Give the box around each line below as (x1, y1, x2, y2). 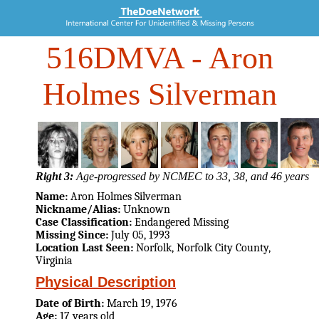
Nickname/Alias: (36, 202, 123, 216)
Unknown (123, 202, 170, 216)
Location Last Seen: (36, 241, 136, 254)
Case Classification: (36, 215, 135, 229)
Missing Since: (36, 228, 111, 241)
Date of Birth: (36, 297, 107, 310)
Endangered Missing (135, 215, 229, 229)
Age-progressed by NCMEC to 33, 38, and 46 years (73, 170, 309, 183)
